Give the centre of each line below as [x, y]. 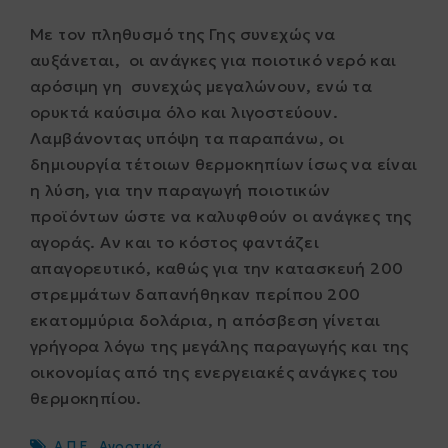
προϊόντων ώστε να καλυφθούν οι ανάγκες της [221, 216]
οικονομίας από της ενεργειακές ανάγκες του [214, 372]
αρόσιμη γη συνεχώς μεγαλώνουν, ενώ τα [201, 86]
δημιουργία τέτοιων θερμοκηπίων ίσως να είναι [224, 164]
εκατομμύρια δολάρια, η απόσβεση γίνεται [205, 320]
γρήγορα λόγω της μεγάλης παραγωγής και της [219, 346]
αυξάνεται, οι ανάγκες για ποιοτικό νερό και [213, 60]
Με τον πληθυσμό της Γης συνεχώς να [183, 34]
